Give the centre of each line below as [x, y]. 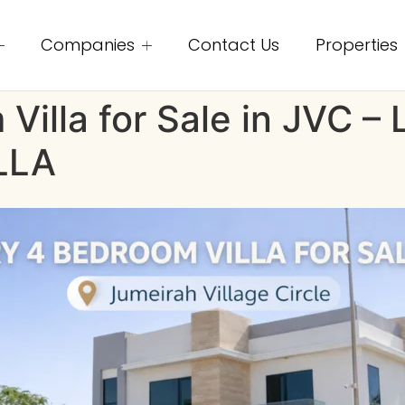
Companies [87, 45]
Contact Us [233, 45]
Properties [356, 45]
